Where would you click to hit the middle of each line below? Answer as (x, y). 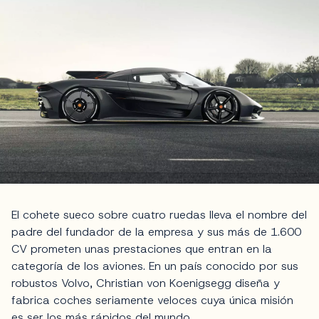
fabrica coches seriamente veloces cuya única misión (152, 300)
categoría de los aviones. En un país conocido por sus (155, 266)
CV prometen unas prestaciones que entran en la (142, 249)
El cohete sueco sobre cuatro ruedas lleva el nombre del (159, 215)
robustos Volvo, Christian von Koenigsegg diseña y (146, 283)
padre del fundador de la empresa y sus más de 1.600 (156, 232)
